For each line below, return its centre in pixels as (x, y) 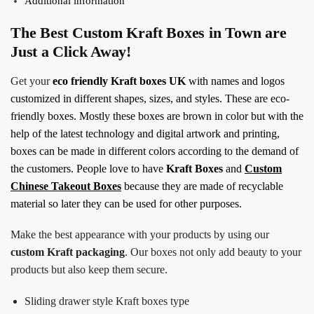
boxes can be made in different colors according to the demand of (155, 151)
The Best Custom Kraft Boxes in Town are (149, 32)
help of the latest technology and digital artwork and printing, (145, 133)
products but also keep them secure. (89, 270)
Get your (32, 81)
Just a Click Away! (71, 51)
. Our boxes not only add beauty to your (213, 252)
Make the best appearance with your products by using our (140, 235)
